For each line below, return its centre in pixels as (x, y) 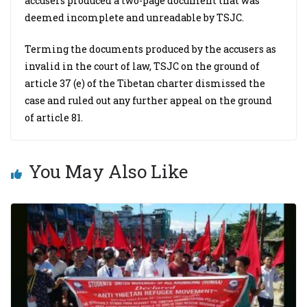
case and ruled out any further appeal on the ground (148, 100)
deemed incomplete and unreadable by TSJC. (134, 17)
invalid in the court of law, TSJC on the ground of (142, 66)
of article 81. (54, 118)
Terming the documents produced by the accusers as (150, 49)
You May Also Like (109, 171)
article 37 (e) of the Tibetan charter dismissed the (145, 83)
